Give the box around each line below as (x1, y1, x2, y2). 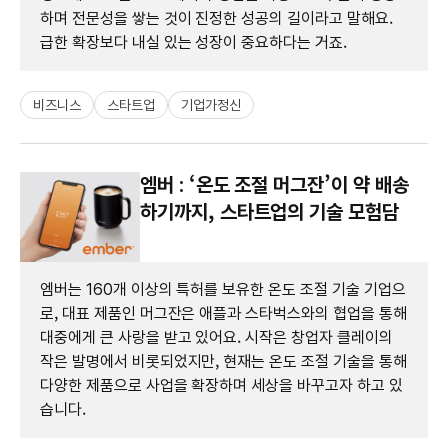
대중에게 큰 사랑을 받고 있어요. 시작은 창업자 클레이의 (40, 327, 393, 347)
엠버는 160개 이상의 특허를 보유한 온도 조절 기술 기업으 (40, 279, 406, 299)
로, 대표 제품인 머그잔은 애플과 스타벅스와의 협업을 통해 (40, 303, 407, 323)
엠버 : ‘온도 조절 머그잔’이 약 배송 (140, 172, 409, 197)
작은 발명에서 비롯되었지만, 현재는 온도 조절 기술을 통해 (40, 351, 407, 371)
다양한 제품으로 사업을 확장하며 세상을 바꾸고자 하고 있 (40, 375, 403, 395)
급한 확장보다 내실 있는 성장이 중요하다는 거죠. (40, 32, 347, 52)
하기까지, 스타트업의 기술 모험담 (140, 199, 399, 224)
